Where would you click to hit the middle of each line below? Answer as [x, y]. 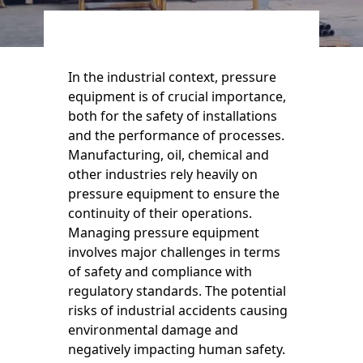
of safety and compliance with [160, 272]
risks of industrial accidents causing [177, 311]
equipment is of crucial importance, [177, 97]
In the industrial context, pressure [172, 77]
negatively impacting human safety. [176, 350]
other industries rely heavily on [162, 175]
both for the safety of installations [172, 116]
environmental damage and [153, 330]
